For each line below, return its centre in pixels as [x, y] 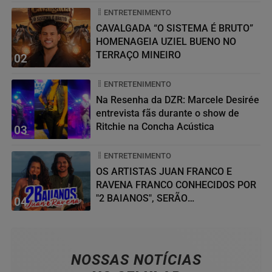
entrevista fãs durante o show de [168, 113]
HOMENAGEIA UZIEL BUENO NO [166, 41]
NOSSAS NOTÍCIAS [136, 260]
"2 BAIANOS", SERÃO [142, 198]
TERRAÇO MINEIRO [138, 55]
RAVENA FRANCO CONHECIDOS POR [176, 185]
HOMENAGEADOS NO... [146, 211]
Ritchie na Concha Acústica [155, 126]
